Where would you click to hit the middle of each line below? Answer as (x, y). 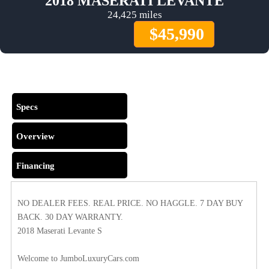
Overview (35, 137)
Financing (35, 166)
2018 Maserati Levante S (60, 231)
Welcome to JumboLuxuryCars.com (78, 259)
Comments (38, 78)
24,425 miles (134, 15)
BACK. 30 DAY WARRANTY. (70, 217)
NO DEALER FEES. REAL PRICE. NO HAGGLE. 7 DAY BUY (130, 204)
